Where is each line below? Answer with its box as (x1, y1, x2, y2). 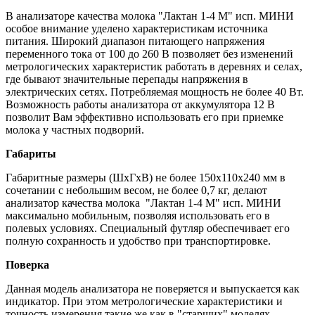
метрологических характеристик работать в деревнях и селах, (6, 60, 302, 72)
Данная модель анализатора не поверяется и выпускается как (6, 282, 300, 295)
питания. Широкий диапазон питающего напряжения (6, 34, 264, 47)
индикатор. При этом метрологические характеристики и (6, 295, 283, 307)
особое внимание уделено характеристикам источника (6, 22, 268, 34)
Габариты (6, 147, 56, 160)
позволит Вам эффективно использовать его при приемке (6, 110, 283, 123)
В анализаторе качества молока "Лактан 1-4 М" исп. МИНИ (6, 9, 294, 22)
